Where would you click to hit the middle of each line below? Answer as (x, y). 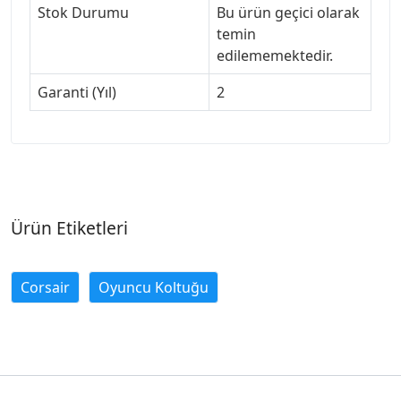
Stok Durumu (83, 13)
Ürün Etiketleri (69, 228)
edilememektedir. (275, 56)
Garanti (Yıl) (77, 93)
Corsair (45, 288)
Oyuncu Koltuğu (154, 288)
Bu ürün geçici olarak (288, 13)
